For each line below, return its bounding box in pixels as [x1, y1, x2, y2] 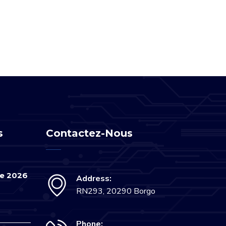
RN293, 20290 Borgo [76, 185, 155, 197]
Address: [76, 173, 111, 184]
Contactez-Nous [46, 127, 133, 139]
